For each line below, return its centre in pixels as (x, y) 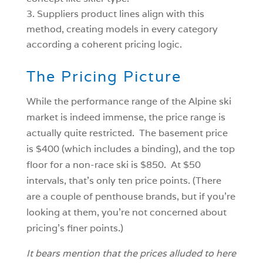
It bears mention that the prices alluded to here (131, 253)
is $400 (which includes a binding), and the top (130, 149)
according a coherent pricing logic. (104, 44)
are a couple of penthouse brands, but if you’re (131, 196)
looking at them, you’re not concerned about (126, 212)
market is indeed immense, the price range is (126, 117)
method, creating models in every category (122, 29)
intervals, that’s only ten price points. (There (124, 180)
